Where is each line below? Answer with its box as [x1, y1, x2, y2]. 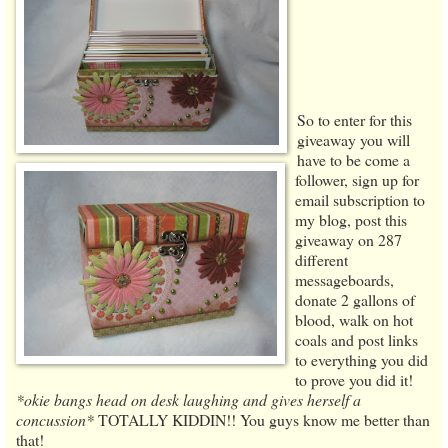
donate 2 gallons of [295, 289, 415, 311]
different [295, 249, 348, 271]
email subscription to [295, 189, 425, 211]
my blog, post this [295, 209, 407, 231]
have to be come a [297, 149, 410, 171]
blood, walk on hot [295, 309, 413, 331]
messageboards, [295, 269, 394, 291]
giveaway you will [297, 129, 410, 151]
